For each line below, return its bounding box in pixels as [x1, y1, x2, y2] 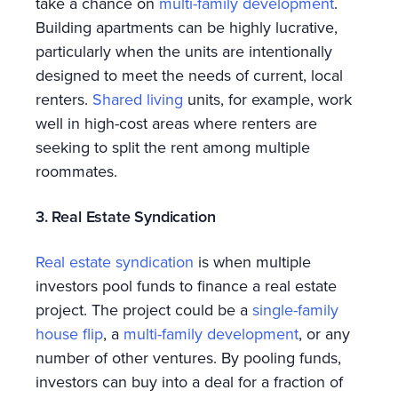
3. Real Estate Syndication [36, 204, 216, 227]
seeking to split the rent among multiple [36, 135, 310, 158]
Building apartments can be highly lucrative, [36, 15, 338, 38]
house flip [36, 322, 103, 345]
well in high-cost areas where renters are [36, 111, 317, 134]
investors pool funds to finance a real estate [36, 274, 337, 297]
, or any [298, 322, 350, 345]
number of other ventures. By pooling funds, [36, 346, 341, 369]
